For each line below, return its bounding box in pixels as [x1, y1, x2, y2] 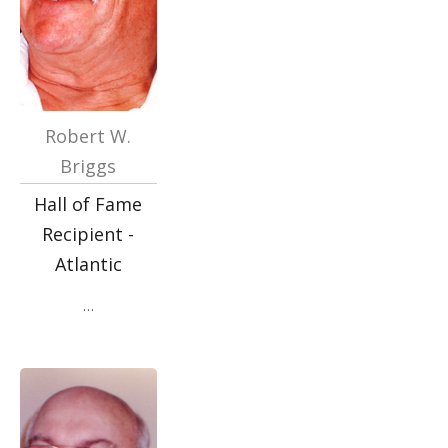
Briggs [60, 154, 117, 178]
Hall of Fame [34, 192, 143, 216]
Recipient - [42, 222, 135, 246]
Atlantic [54, 252, 122, 276]
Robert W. [45, 124, 132, 148]
